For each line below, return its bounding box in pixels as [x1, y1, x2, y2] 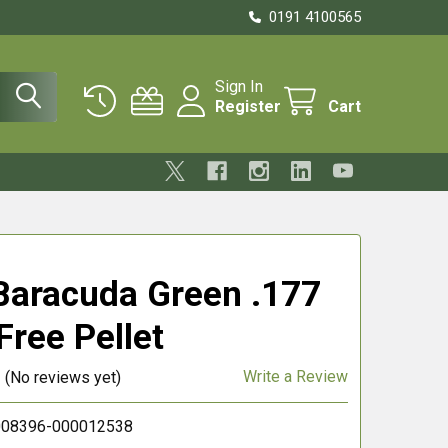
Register [215, 97, 281, 116]
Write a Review [243, 367, 348, 386]
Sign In [215, 77, 263, 96]
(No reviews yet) [4, 367, 121, 387]
